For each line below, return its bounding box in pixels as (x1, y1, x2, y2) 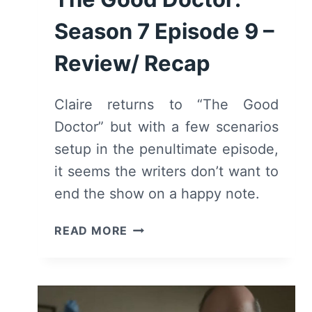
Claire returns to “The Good (54, 96, 279, 114)
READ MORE (54, 224, 128, 238)
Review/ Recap (54, 50, 210, 77)
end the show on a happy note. (54, 185, 260, 203)
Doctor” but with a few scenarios (54, 118, 279, 136)
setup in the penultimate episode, (54, 141, 279, 158)
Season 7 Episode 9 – (54, 18, 274, 45)
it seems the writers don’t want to (54, 163, 279, 180)
